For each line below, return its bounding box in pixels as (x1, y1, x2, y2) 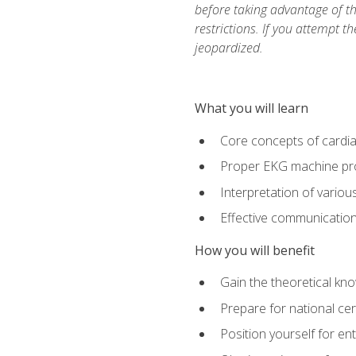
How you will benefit (194, 241, 315, 259)
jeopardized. (194, 39, 263, 57)
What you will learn (194, 99, 308, 118)
